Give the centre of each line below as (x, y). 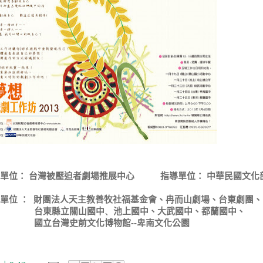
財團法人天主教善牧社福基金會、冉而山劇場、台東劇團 (141, 199)
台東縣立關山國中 (69, 211)
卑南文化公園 (163, 223)
